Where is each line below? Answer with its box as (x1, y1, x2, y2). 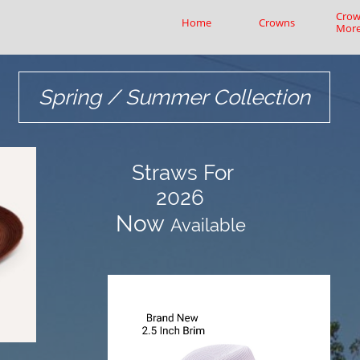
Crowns (259, 14, 295, 30)
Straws (132, 161, 203, 185)
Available (170, 215, 251, 235)
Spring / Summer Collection (39, 84, 310, 109)
